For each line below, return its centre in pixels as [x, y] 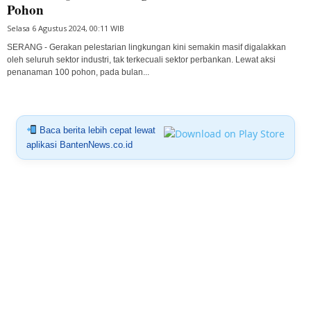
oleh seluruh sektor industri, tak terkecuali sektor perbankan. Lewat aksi [141, 59]
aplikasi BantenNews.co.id [79, 144]
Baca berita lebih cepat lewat [96, 130]
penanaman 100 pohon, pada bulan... [78, 72]
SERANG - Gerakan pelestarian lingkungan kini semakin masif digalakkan [146, 47]
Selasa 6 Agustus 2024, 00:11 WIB [66, 28]
